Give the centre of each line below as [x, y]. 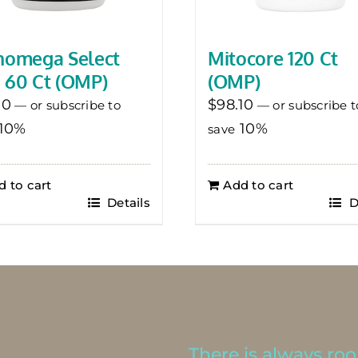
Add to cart [259, 185]
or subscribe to [74, 105]
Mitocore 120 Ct [273, 58]
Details [127, 203]
